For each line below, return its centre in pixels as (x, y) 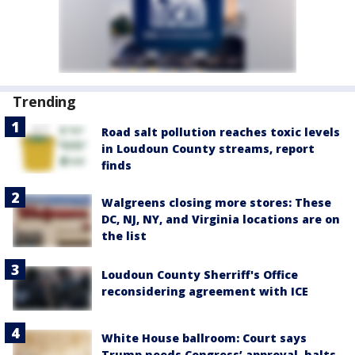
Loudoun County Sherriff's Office (200, 274)
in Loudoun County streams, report (208, 148)
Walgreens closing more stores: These (216, 202)
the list (124, 235)
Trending (45, 101)
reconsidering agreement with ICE (205, 291)
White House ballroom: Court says (204, 338)
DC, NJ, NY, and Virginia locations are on (221, 219)
